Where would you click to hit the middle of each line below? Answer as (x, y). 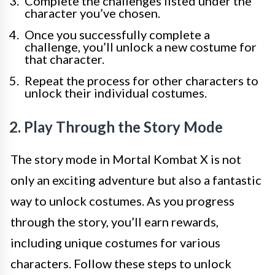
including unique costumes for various (115, 242)
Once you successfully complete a (117, 34)
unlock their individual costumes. (116, 93)
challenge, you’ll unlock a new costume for (141, 47)
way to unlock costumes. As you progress (122, 201)
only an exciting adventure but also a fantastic (136, 180)
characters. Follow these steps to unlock (121, 263)
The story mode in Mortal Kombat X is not (126, 159)
